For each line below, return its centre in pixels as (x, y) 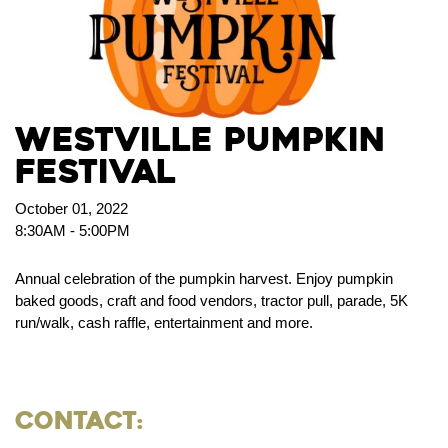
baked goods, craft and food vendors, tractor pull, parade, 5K (211, 300)
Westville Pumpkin (200, 139)
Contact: (79, 420)
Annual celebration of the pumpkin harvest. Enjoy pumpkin (204, 278)
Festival (95, 171)
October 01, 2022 (71, 208)
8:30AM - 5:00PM (72, 230)
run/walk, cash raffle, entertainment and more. (164, 322)
